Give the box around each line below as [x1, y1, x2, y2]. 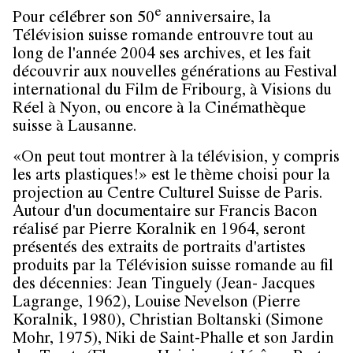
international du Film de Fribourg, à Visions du [13, 84, 332, 101]
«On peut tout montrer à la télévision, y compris [13, 150, 340, 168]
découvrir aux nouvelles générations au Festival [13, 65, 337, 83]
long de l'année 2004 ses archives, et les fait [13, 47, 311, 65]
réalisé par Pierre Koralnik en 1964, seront [13, 223, 306, 240]
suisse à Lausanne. [13, 120, 136, 137]
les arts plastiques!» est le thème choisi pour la [13, 169, 330, 186]
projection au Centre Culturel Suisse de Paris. [13, 187, 322, 204]
